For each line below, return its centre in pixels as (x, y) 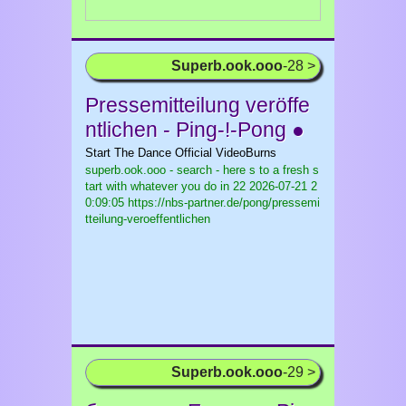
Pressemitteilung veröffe (198, 105)
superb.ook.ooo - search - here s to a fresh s (202, 170)
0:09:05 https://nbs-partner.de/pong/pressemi (203, 203)
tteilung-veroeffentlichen (148, 219)
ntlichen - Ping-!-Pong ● (195, 130)
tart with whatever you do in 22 (165, 186)
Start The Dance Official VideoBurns (181, 153)
